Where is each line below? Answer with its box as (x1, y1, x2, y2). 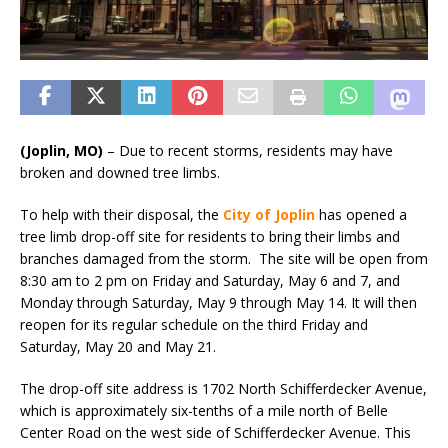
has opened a (315, 205, 407, 225)
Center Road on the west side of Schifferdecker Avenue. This (20, 423, 411, 443)
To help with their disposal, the (20, 205, 223, 225)
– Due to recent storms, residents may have (103, 141, 393, 161)
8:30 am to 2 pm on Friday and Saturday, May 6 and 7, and (20, 271, 400, 291)
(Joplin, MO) (20, 141, 103, 161)
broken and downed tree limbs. (20, 163, 220, 183)
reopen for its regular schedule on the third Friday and (20, 315, 368, 335)
